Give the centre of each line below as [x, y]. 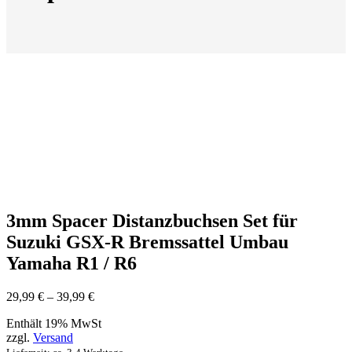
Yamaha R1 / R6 [71, 263]
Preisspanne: [125, 295]
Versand [53, 337]
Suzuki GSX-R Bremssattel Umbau [147, 242]
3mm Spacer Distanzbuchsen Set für [152, 220]
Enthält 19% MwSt [54, 323]
